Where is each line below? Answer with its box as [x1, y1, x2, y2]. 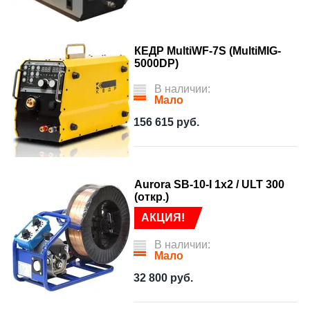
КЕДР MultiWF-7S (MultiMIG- [134, 45, 281, 57]
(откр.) [134, 191, 169, 203]
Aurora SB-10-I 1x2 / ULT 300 [134, 179, 284, 190]
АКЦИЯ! [141, 212, 185, 224]
